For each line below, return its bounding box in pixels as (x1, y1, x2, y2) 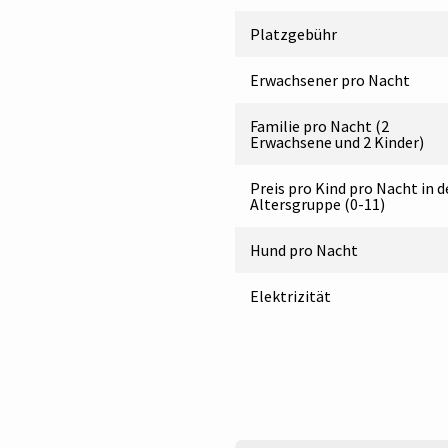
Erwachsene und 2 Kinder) (249, 131, 424, 152)
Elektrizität (249, 285, 331, 306)
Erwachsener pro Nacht (249, 69, 410, 90)
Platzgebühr (249, 23, 337, 44)
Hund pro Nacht (249, 239, 358, 260)
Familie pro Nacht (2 (249, 115, 389, 136)
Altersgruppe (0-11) (249, 193, 385, 214)
